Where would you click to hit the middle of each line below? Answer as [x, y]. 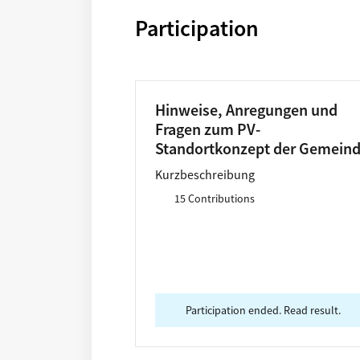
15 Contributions [214, 198]
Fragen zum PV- [207, 129]
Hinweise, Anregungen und [246, 110]
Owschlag [188, 168]
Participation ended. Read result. [264, 310]
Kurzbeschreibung [205, 174]
